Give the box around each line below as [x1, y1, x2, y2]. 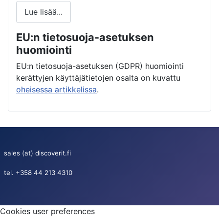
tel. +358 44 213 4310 [4, 168, 72, 176]
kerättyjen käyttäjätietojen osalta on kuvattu [16, 72, 180, 83]
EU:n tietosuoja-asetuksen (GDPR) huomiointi [16, 61, 184, 71]
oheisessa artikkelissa [16, 84, 97, 94]
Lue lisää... [24, 7, 63, 17]
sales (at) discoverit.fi [4, 149, 71, 157]
